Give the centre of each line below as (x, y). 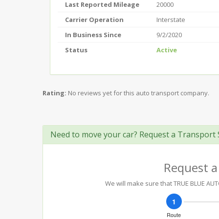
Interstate (171, 20)
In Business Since (93, 35)
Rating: (55, 93)
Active (167, 50)
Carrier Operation (94, 20)
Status (76, 50)
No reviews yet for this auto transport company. (139, 93)
